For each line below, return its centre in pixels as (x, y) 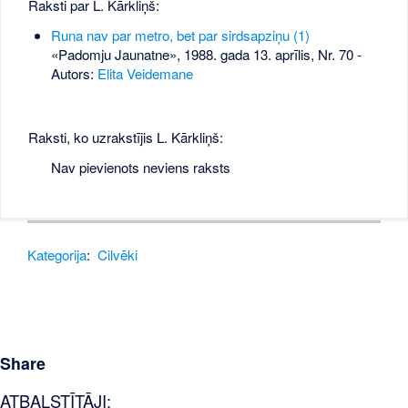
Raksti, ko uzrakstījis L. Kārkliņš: (126, 137)
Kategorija (57, 255)
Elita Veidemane (145, 74)
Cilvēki (118, 255)
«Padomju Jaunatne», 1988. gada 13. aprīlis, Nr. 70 (202, 55)
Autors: (74, 74)
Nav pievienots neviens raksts (140, 167)
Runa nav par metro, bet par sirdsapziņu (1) (180, 36)
